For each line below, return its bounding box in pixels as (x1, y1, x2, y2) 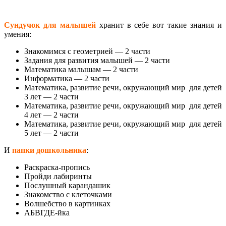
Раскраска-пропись (24, 162, 90, 172)
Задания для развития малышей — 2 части (24, 55, 170, 65)
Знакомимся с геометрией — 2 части (24, 46, 150, 55)
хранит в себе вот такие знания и (95, 20, 222, 29)
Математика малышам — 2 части (24, 65, 138, 74)
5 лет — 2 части (24, 128, 79, 137)
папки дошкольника (12, 145, 86, 154)
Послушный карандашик (24, 181, 110, 190)
